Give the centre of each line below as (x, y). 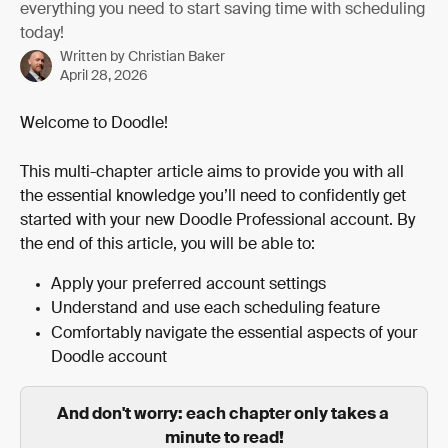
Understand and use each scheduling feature (215, 309)
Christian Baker (176, 57)
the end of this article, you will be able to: (167, 244)
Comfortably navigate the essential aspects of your (236, 333)
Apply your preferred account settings (188, 284)
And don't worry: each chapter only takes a (224, 414)
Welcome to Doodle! (94, 124)
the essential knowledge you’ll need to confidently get (215, 196)
